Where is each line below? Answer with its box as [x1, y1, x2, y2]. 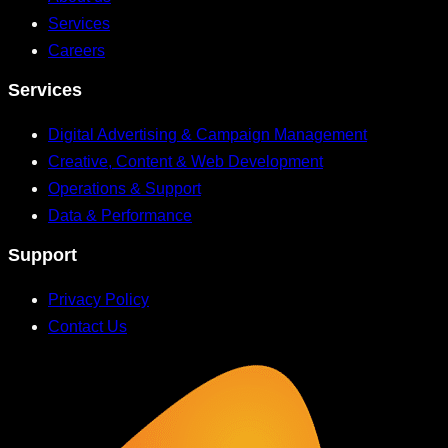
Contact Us [48, 317, 127, 335]
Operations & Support [48, 179, 201, 197]
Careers [48, 41, 105, 59]
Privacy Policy [48, 290, 149, 308]
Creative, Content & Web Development [48, 152, 323, 170]
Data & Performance [48, 206, 192, 224]
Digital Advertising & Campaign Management [48, 125, 367, 143]
